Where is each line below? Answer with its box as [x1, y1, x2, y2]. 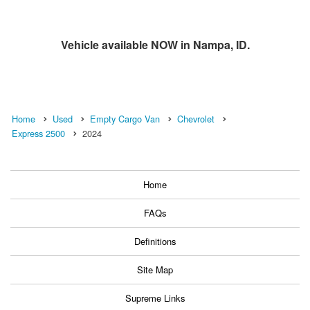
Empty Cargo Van [90, 111, 160, 125]
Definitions [134, 234, 176, 248]
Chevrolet [177, 111, 215, 125]
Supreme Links [125, 291, 185, 304]
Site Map [137, 262, 173, 276]
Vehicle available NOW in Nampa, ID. [60, 36, 250, 53]
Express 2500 [12, 126, 65, 140]
